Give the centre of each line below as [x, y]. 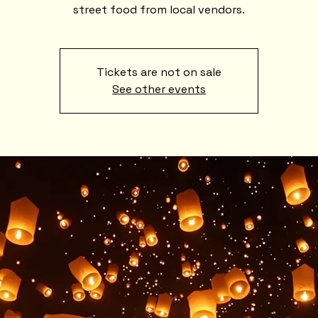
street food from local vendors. [159, 10]
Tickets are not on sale [159, 72]
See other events [159, 89]
